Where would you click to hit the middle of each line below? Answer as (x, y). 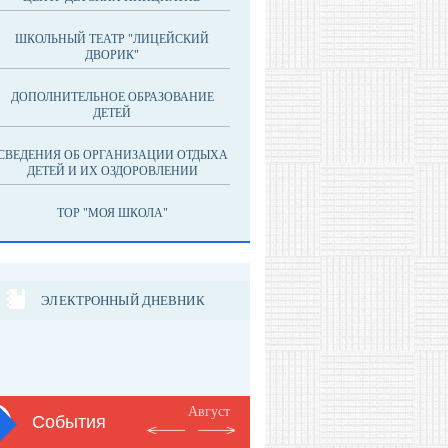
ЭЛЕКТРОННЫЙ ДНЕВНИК (123, 300)
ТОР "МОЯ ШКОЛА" (112, 213)
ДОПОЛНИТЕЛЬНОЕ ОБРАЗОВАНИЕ (112, 97)
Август (209, 411)
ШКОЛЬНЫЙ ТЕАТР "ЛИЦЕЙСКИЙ (112, 39)
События (69, 422)
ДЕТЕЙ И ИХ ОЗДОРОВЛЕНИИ (112, 171)
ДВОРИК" (112, 55)
